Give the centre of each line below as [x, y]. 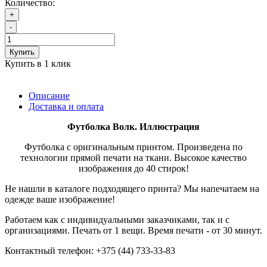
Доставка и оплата [66, 107]
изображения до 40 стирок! [133, 169]
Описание [49, 96]
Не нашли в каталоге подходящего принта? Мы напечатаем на [132, 189]
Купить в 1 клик [38, 64]
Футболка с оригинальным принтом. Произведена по [133, 147]
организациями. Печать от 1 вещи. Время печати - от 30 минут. [133, 231]
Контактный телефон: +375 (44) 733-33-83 [90, 251]
